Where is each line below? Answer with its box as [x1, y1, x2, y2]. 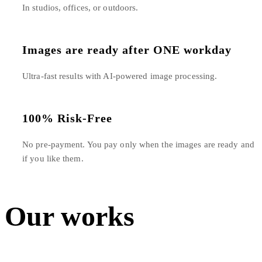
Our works [5, 201, 135, 232]
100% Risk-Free [22, 111, 112, 125]
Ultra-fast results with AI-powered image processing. [22, 71, 218, 81]
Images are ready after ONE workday [22, 43, 232, 56]
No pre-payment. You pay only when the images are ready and [22, 139, 254, 149]
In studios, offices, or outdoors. [22, 3, 139, 13]
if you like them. [22, 153, 84, 163]
